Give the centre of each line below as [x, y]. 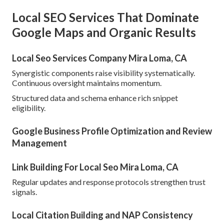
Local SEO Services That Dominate [105, 17]
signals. [24, 192]
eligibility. [29, 108]
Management [39, 143]
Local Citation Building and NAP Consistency [102, 215]
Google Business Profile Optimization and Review [112, 131]
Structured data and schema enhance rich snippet [95, 98]
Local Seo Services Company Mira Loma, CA [99, 58]
